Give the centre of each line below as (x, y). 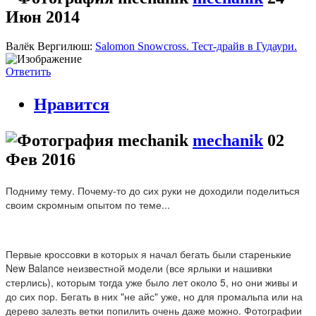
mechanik (228, 141)
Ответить (28, 72)
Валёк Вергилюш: (50, 47)
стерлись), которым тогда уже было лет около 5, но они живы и (152, 282)
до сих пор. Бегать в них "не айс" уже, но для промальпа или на (154, 297)
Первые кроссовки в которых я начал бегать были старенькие (148, 254)
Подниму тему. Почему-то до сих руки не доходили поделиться (153, 191)
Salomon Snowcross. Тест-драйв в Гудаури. (196, 47)
